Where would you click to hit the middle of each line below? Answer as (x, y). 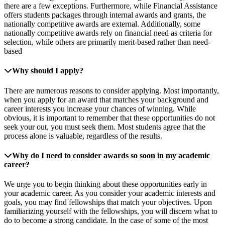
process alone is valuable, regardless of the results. (83, 136)
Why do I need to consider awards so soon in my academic (111, 155)
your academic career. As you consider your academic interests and (110, 193)
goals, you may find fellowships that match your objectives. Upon (108, 202)
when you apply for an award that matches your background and (106, 99)
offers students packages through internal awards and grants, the (105, 15)
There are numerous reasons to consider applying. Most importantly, (111, 90)
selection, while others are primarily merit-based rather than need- (107, 42)
